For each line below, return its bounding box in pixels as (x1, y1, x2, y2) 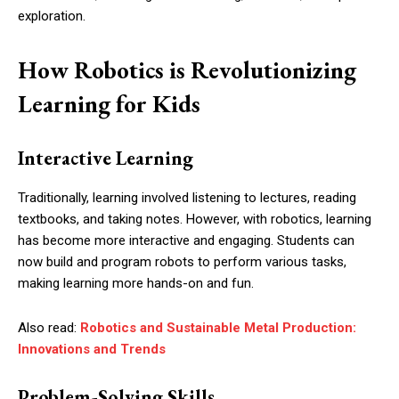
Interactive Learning (18, 145, 193, 172)
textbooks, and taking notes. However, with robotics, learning (18, 211, 371, 228)
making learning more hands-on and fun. (18, 275, 254, 292)
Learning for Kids (18, 88, 200, 120)
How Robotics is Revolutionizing (18, 54, 356, 86)
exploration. (18, 8, 85, 25)
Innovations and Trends (18, 341, 166, 358)
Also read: (18, 320, 80, 337)
